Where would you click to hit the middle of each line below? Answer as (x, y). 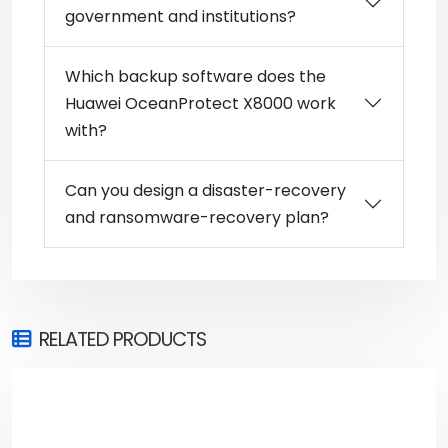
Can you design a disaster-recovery (205, 190)
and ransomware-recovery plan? (197, 217)
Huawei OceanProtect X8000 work (200, 103)
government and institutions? (180, 16)
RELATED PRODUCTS (123, 339)
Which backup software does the (195, 76)
